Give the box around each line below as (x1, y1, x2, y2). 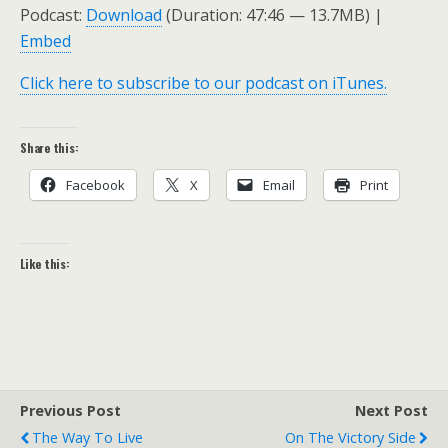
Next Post (355, 401, 428, 420)
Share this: (20, 139, 79, 156)
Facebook (66, 176, 125, 194)
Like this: (20, 255, 70, 272)
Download (86, 4, 162, 26)
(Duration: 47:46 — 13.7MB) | (162, 4, 383, 26)
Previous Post (20, 401, 121, 420)
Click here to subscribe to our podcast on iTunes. (20, 72, 387, 94)
